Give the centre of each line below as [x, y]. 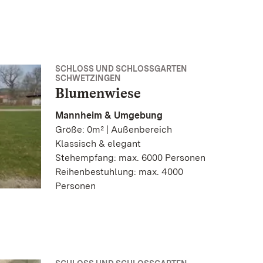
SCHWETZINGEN [88, 78]
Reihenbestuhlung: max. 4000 [119, 172]
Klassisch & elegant [98, 144]
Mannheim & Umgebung [109, 116]
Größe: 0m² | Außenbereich [114, 130]
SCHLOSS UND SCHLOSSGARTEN [121, 69]
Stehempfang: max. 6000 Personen [130, 158]
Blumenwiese [98, 93]
